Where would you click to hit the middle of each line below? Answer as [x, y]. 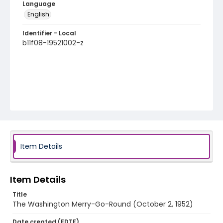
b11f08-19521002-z [53, 43]
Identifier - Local [49, 33]
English [38, 14]
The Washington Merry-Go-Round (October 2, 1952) [103, 204]
